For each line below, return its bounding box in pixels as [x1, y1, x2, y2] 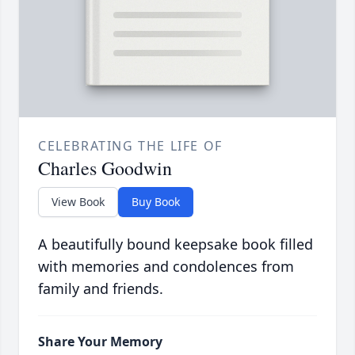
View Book [52, 194, 105, 210]
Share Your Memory [38, 333, 162, 351]
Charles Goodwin [38, 155, 172, 181]
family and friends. [38, 279, 163, 299]
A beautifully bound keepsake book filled [38, 235, 313, 254]
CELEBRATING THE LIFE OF [38, 137, 223, 155]
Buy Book [132, 194, 180, 210]
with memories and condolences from [38, 257, 294, 277]
